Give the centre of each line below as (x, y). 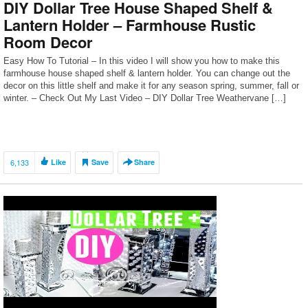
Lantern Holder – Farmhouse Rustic (130, 25)
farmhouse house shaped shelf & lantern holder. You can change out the (147, 73)
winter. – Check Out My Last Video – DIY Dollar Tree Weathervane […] (145, 98)
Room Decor (48, 42)
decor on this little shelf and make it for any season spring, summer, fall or (151, 86)
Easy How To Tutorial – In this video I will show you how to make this (142, 61)
